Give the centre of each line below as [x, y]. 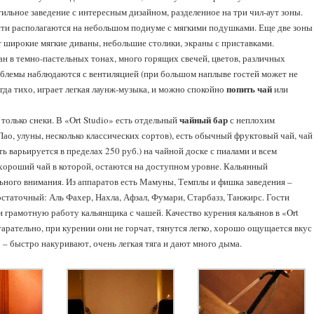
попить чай [249, 89]
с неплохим [251, 120]
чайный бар [204, 120]
